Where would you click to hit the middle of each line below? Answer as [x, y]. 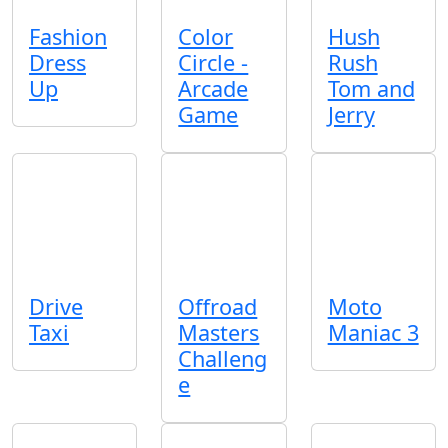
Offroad [218, 306]
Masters [219, 332]
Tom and [371, 89]
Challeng [223, 358]
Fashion [68, 37]
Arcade [213, 89]
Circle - [213, 63]
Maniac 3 [373, 332]
